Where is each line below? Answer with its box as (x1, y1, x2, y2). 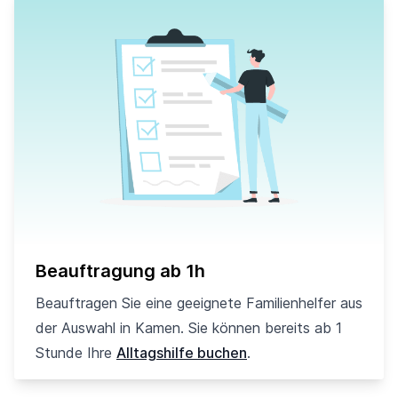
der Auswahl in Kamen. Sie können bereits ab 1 (36, 319, 342, 338)
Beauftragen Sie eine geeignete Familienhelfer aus (36, 294, 362, 313)
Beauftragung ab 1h (36, 260, 205, 283)
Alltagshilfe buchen (116, 344, 247, 362)
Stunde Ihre (36, 344, 116, 362)
